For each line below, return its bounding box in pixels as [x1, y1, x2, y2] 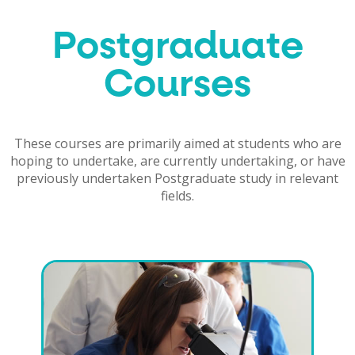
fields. [161, 186, 194, 204]
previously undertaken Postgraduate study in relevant [17, 169, 338, 187]
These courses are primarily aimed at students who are [13, 134, 342, 152]
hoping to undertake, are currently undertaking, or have [10, 151, 345, 170]
